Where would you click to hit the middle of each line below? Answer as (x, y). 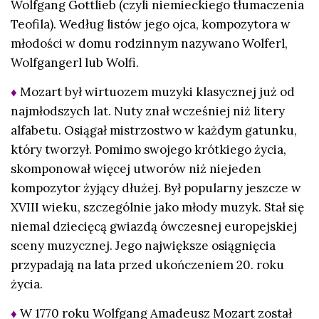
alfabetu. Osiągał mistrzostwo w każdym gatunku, (154, 130)
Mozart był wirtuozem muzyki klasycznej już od (157, 92)
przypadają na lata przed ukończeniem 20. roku (147, 265)
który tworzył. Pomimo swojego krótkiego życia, (148, 150)
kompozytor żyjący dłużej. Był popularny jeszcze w (156, 188)
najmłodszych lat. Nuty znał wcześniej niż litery (148, 111)
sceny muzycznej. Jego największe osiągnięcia (143, 246)
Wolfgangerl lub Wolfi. (75, 62)
